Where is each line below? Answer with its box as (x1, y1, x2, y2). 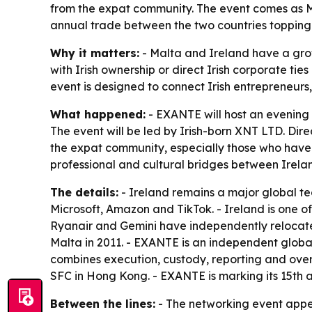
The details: (50, 185, 118, 199)
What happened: (50, 107, 146, 121)
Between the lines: (50, 296, 155, 311)
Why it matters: (50, 45, 139, 60)
